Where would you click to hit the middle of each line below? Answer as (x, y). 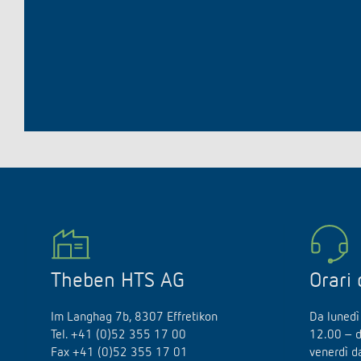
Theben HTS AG (118, 281)
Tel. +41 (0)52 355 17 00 (118, 335)
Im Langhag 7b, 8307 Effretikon (134, 317)
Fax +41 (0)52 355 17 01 (119, 353)
